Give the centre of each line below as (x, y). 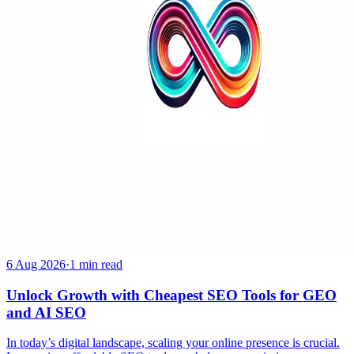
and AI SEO (46, 312)
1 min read (96, 264)
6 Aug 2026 (36, 264)
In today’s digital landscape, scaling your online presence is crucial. (173, 343)
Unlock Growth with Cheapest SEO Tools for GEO (171, 295)
